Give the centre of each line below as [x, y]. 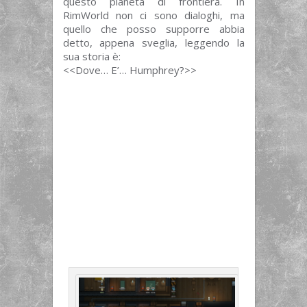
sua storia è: [91, 56]
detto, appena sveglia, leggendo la [153, 42]
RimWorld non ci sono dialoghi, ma [153, 15]
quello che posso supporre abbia [153, 28]
